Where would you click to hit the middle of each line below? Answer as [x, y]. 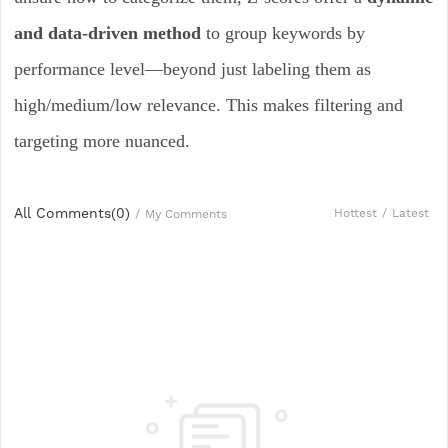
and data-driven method [107, 32]
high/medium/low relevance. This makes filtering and [208, 104]
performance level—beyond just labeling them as [192, 68]
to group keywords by [282, 32]
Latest [411, 213]
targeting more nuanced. [101, 140]
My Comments [185, 213]
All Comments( [64, 212]
